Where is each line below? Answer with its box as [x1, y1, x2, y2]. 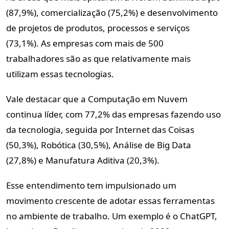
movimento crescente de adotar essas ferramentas [6, 194, 215, 207]
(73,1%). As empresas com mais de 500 [6, 37, 164, 49]
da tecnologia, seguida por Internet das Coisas [6, 123, 194, 135]
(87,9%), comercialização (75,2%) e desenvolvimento [6, 6, 218, 18]
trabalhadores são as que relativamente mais [6, 52, 191, 64]
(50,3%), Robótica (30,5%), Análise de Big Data [6, 139, 191, 151]
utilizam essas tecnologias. [6, 67, 114, 80]
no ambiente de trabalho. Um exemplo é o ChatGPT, [6, 210, 217, 222]
